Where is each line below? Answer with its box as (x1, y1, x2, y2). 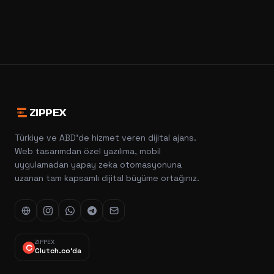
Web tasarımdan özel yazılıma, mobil (15, 146, 161, 157)
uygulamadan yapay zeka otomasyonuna (15, 159, 182, 170)
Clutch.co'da (35, 246, 81, 256)
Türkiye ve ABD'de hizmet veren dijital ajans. (15, 132, 196, 143)
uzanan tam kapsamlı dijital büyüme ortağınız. (15, 172, 199, 183)
